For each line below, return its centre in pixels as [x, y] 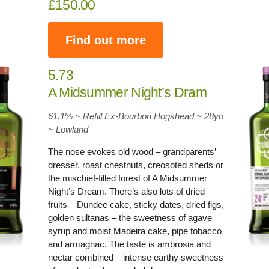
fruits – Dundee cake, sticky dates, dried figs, [136, 204]
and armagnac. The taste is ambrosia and [129, 244]
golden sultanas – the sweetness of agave [130, 218]
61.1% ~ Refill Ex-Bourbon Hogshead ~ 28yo [135, 116]
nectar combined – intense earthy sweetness [135, 257]
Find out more [105, 40]
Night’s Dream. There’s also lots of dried [126, 191]
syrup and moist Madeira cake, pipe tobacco [134, 231]
